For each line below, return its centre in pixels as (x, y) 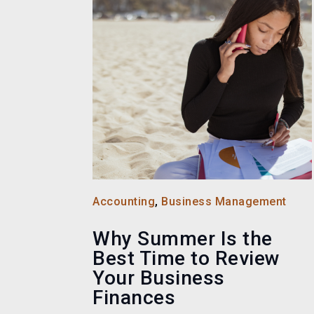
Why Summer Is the (183, 239)
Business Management (224, 202)
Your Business (159, 278)
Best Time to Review (186, 259)
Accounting (124, 202)
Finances (134, 298)
